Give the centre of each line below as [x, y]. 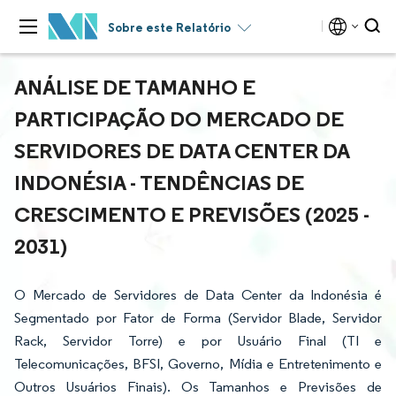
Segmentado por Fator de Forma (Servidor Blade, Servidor [198, 318]
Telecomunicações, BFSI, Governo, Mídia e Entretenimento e [198, 364]
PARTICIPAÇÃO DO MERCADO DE [179, 118]
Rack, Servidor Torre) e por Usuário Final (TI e [198, 341]
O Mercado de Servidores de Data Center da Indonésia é [198, 295]
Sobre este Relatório [169, 27]
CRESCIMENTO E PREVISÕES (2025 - [192, 214]
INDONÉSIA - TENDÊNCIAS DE [159, 182]
